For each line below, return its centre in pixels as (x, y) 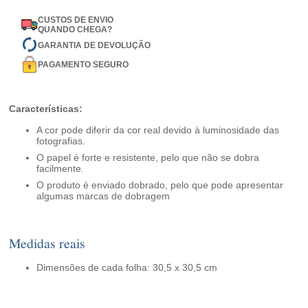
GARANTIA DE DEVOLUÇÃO (95, 45)
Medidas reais (47, 243)
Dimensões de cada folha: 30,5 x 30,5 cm (127, 268)
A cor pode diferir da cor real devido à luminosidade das (158, 130)
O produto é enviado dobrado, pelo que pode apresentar (160, 185)
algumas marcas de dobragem (103, 196)
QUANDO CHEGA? (75, 30)
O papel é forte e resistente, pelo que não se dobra (148, 158)
